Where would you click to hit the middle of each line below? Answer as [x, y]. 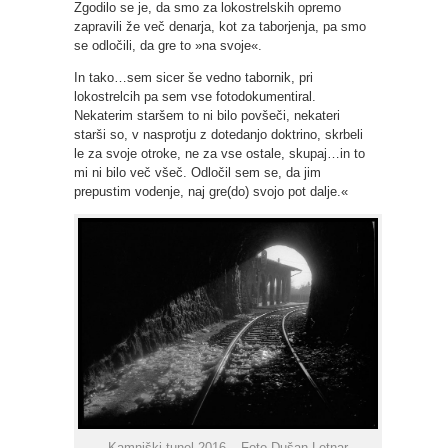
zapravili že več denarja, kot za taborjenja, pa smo [220, 27]
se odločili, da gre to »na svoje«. [168, 46]
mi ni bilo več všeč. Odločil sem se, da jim [197, 173]
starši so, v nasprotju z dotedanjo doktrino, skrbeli [218, 135]
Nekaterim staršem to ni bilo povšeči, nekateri [207, 116]
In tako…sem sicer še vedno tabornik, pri [193, 78]
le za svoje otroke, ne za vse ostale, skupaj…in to [219, 154]
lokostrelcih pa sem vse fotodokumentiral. [195, 97]
